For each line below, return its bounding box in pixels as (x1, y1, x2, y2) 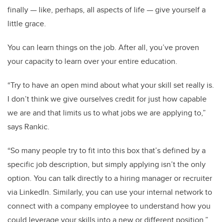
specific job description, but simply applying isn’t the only (7, 159, 206, 170)
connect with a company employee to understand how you (7, 200, 211, 212)
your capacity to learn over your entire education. (7, 55, 177, 67)
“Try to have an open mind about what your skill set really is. (7, 79, 214, 91)
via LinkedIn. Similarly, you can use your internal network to (7, 186, 212, 198)
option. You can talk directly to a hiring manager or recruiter (7, 172, 212, 184)
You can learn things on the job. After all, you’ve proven (7, 42, 199, 54)
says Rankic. (7, 121, 52, 133)
